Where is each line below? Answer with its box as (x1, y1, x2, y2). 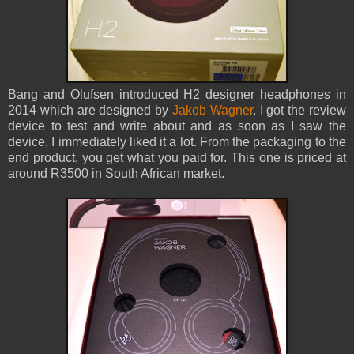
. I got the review (252, 104, 347, 118)
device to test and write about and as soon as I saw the (8, 119, 346, 134)
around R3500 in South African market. (8, 167, 228, 181)
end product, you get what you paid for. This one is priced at (8, 151, 346, 165)
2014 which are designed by (8, 104, 172, 118)
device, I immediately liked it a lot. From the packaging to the (8, 135, 346, 149)
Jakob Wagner (172, 104, 253, 118)
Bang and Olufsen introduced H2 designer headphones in (8, 88, 346, 102)
